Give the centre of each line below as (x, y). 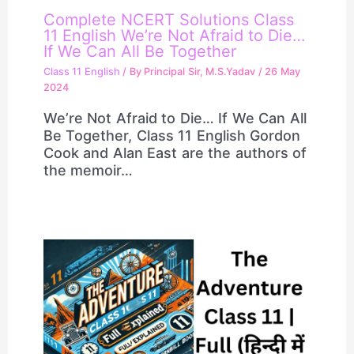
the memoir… (88, 171)
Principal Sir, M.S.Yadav (201, 72)
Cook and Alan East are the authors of (175, 153)
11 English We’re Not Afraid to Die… (174, 35)
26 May (282, 72)
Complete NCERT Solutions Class (168, 19)
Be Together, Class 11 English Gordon (172, 136)
